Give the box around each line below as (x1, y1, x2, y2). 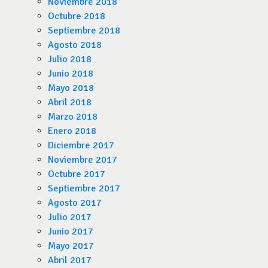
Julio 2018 (48, 53, 92, 65)
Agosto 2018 (48, 39, 102, 51)
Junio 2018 (48, 68, 93, 80)
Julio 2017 (48, 211, 92, 223)
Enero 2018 (48, 125, 96, 137)
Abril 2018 (48, 96, 92, 108)
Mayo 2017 (48, 240, 94, 252)
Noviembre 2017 (48, 154, 117, 166)
